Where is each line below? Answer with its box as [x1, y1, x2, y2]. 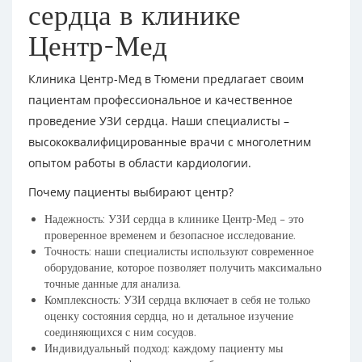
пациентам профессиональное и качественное [28, 92, 293, 107]
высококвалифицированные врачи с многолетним [28, 134, 311, 149]
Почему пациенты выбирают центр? [28, 184, 234, 200]
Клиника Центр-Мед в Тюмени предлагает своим [28, 71, 304, 86]
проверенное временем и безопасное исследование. [44, 228, 296, 242]
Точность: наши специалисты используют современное [44, 244, 314, 259]
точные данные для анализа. [44, 276, 181, 291]
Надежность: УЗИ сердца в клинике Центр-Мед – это [44, 212, 304, 226]
